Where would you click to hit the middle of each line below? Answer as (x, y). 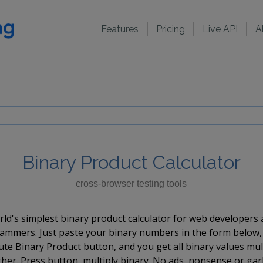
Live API (220, 29)
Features (120, 29)
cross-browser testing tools (131, 183)
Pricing (171, 29)
